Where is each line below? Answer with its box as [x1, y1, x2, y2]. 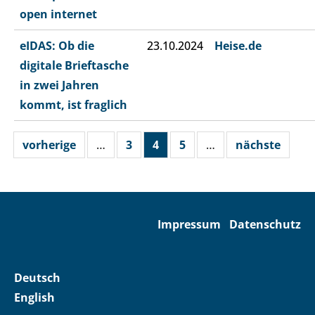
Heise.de [214, 38, 262, 54]
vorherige [22, 137, 76, 153]
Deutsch [14, 270, 60, 286]
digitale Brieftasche [20, 58, 129, 74]
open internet [20, 6, 97, 22]
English [14, 290, 55, 306]
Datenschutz [229, 217, 301, 233]
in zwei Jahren [20, 77, 99, 94]
